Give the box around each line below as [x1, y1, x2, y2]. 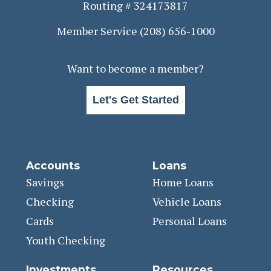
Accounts [26, 158, 80, 172]
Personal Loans [152, 213, 227, 228]
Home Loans [152, 174, 214, 189]
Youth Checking [26, 232, 105, 247]
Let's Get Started [92, 93, 179, 106]
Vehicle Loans [152, 194, 222, 209]
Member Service [56, 23, 140, 38]
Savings [26, 174, 64, 189]
